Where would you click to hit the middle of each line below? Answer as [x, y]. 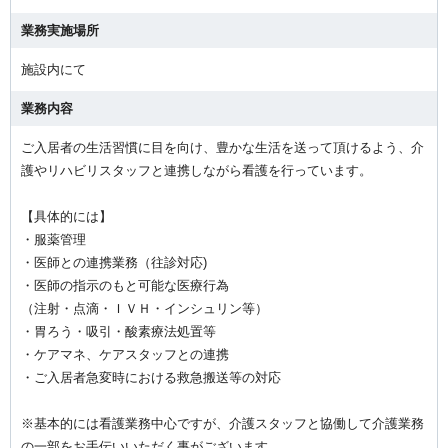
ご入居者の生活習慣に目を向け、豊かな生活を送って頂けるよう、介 [222, 147]
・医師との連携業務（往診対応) [114, 262]
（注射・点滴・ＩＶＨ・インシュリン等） [144, 308]
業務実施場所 [60, 30]
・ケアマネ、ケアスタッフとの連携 [125, 354]
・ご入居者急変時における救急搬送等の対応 [151, 377]
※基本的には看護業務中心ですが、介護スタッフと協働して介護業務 [222, 423]
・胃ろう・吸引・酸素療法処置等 [118, 331]
